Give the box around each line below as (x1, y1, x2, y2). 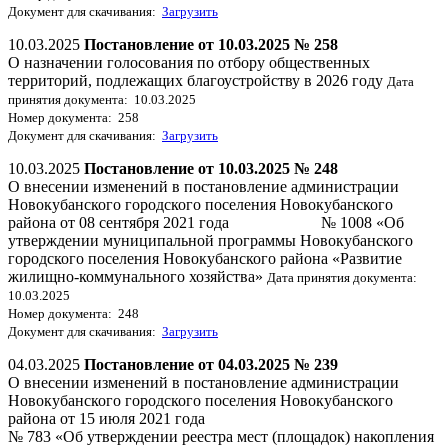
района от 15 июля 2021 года (8, 409, 205, 427)
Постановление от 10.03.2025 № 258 (84, 35, 338, 53)
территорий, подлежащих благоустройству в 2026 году (8, 71, 387, 89)
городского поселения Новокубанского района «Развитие (8, 249, 402, 267)
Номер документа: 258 (8, 109, 139, 125)
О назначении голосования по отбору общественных (8, 53, 370, 71)
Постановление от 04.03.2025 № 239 (84, 355, 338, 373)
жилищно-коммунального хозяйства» (8, 267, 267, 285)
